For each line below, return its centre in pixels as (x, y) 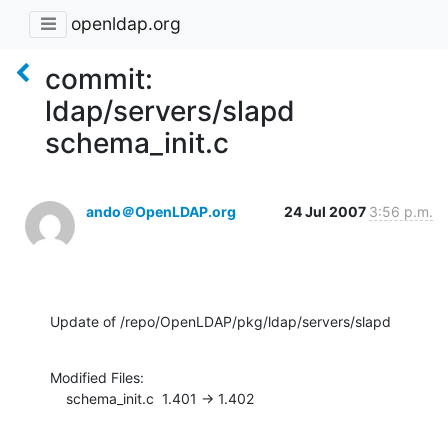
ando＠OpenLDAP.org (161, 211)
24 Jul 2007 (326, 211)
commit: (99, 78)
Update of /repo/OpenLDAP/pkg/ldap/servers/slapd (220, 321)
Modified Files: (97, 377)
